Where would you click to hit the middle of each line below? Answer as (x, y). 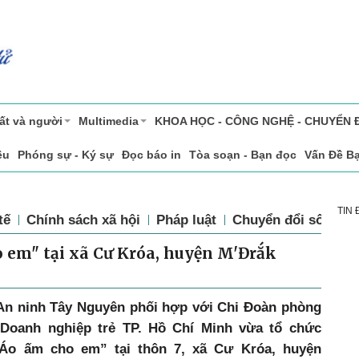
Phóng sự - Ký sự (66, 155)
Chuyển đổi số (278, 220)
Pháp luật (186, 220)
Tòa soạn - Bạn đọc (243, 155)
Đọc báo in (151, 155)
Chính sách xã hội (83, 220)
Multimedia (109, 121)
